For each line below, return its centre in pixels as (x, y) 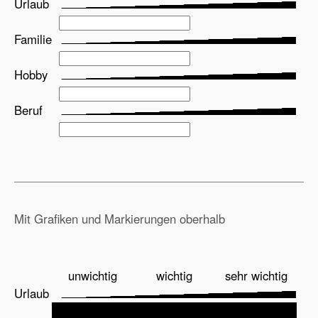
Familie (33, 39)
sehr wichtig (256, 275)
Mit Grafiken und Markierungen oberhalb (120, 218)
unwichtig (93, 275)
